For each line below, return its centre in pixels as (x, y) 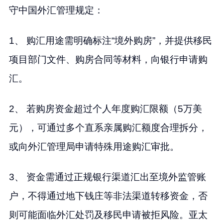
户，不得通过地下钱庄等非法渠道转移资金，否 (108, 196)
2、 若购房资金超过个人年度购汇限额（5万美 (105, 109)
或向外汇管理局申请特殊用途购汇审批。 (94, 146)
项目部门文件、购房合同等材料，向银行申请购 (108, 59)
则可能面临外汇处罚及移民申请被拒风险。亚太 (108, 215)
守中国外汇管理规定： (56, 10)
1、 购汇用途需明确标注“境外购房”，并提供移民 (110, 40)
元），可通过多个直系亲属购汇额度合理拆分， (108, 127)
